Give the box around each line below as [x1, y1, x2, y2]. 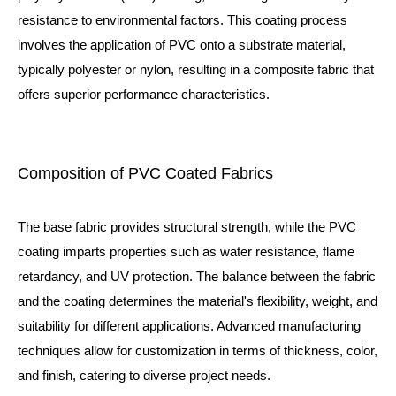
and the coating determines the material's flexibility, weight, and [18, 293, 377, 308]
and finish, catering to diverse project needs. [18, 368, 270, 383]
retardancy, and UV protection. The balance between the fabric [18, 269, 376, 284]
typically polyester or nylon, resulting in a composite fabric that [18, 62, 374, 77]
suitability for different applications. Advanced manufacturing [18, 318, 361, 333]
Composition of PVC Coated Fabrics [18, 164, 273, 182]
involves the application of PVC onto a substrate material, [18, 37, 346, 52]
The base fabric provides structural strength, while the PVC [18, 219, 356, 234]
